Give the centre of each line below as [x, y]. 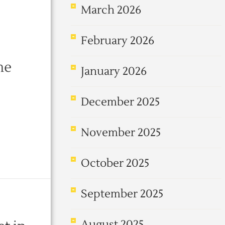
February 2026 [118, 41]
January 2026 [114, 71]
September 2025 [122, 194]
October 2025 [115, 163]
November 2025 [121, 133]
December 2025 [120, 102]
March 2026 [111, 10]
